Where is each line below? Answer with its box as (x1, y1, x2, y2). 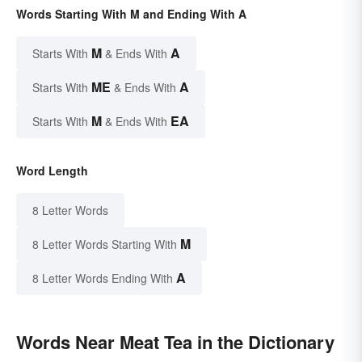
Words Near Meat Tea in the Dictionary (16, 329, 335, 356)
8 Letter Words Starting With (32, 236, 177, 253)
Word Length (16, 162, 88, 179)
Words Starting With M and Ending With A (16, 6, 246, 23)
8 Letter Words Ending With (32, 270, 173, 287)
